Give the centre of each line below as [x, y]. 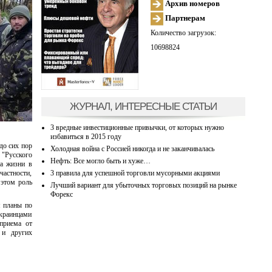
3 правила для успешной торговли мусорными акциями [135, 173]
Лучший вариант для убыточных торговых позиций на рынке [143, 185]
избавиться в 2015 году [86, 136]
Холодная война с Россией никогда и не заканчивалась [132, 148]
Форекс [61, 194]
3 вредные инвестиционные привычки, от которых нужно [137, 127]
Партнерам [184, 18]
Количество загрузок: [183, 32]
